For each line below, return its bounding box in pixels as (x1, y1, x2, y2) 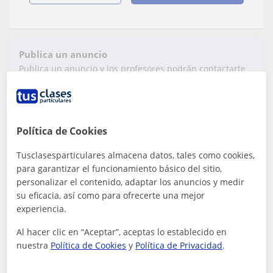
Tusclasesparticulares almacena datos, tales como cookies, (16, 149, 255, 161)
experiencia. (16, 203, 67, 214)
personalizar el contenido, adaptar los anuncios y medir (16, 176, 245, 188)
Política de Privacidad (135, 239, 223, 251)
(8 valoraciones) (129, 169, 201, 183)
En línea (99, 184, 132, 196)
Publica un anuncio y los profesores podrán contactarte (19, 63, 246, 75)
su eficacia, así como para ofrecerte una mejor (16, 190, 205, 201)
